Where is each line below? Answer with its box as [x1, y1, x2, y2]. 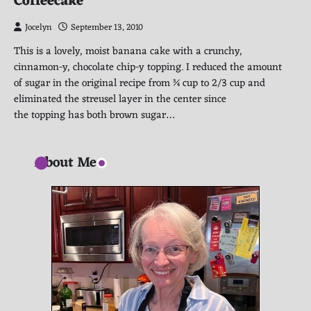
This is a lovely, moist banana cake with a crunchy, [14, 42, 242, 61]
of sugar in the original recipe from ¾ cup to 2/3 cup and [14, 74, 265, 93]
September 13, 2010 [71, 20, 143, 36]
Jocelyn [25, 20, 51, 36]
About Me [35, 151, 96, 176]
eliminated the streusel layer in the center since [14, 90, 226, 109]
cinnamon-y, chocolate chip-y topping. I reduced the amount [14, 58, 282, 77]
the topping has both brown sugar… [14, 106, 174, 125]
